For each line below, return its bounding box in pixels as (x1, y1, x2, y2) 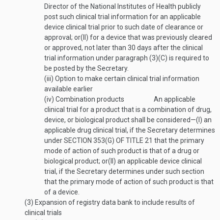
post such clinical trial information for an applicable (44, 13, 201, 21)
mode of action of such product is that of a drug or (44, 147, 199, 155)
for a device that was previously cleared (88, 33, 212, 41)
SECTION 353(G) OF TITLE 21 (64, 137, 153, 144)
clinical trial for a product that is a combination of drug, (44, 106, 212, 113)
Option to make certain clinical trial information (54, 75, 199, 82)
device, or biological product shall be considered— (44, 116, 196, 124)
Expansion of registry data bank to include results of (33, 198, 195, 206)
